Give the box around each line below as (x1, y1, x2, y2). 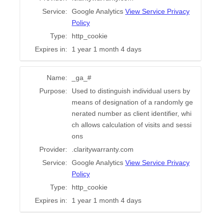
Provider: (39, 145, 67, 154)
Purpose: (39, 87, 67, 95)
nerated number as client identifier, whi (72, 110, 192, 118)
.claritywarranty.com (72, 145, 134, 154)
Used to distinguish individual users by (72, 87, 190, 95)
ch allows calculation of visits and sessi (72, 121, 192, 129)
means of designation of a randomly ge (72, 98, 193, 107)
